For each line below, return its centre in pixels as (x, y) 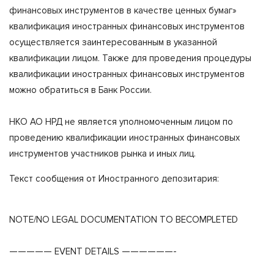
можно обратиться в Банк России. (80, 90)
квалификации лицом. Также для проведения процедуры (130, 58)
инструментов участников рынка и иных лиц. (102, 153)
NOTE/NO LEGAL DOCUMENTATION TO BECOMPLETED (124, 219)
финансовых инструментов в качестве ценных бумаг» (123, 10)
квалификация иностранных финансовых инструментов (127, 26)
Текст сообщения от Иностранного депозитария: (114, 178)
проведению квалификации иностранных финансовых (124, 137)
